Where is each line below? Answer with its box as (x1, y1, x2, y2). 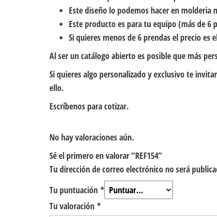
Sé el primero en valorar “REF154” (49, 150, 162, 162)
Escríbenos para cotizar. (49, 100, 129, 112)
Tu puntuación (49, 184, 100, 196)
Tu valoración (49, 200, 97, 212)
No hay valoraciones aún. (49, 131, 134, 143)
